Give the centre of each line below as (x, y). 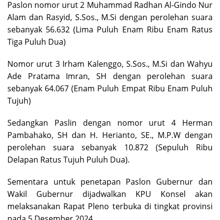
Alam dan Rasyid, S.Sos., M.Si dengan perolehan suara (110, 17)
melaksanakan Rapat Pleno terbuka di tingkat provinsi (110, 206)
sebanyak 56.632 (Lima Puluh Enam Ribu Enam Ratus (110, 29)
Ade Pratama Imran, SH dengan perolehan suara (110, 76)
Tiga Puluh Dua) (37, 41)
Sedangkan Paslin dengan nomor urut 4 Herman (110, 123)
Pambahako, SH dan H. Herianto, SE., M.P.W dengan (110, 135)
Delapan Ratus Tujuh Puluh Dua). (69, 159)
